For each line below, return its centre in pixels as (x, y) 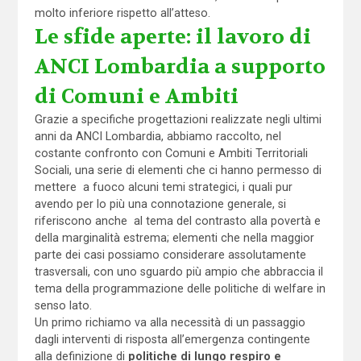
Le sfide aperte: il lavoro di (172, 36)
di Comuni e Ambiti (136, 96)
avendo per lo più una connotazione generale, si (160, 203)
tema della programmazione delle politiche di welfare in (180, 288)
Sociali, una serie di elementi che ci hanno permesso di (178, 170)
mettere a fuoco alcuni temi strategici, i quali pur (163, 187)
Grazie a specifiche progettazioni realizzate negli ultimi (178, 119)
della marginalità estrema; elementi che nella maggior (174, 237)
